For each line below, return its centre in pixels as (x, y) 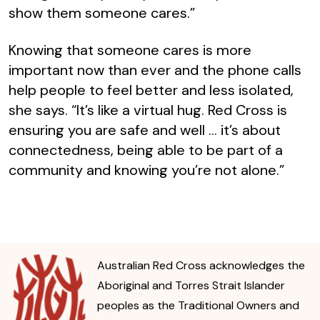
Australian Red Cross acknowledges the (201, 265)
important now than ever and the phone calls (155, 70)
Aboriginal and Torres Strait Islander (191, 285)
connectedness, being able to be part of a (146, 150)
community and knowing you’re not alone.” (146, 170)
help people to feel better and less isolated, (151, 90)
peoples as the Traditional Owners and (198, 305)
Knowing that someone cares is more (130, 50)
